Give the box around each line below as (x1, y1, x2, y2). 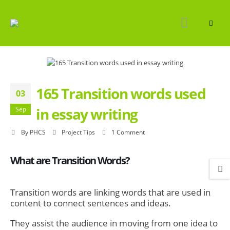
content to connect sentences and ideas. (10, 197, 171, 209)
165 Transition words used (36, 83, 206, 103)
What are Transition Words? (10, 153, 130, 167)
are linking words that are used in (76, 186, 210, 198)
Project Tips (62, 127, 95, 136)
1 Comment (111, 127, 145, 136)
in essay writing (36, 104, 138, 124)
